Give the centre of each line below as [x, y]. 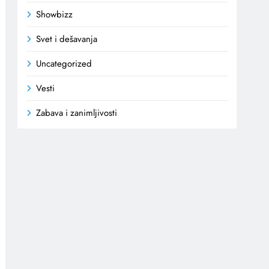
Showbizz [55, 14]
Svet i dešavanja [67, 39]
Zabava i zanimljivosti [77, 113]
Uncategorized [64, 63]
